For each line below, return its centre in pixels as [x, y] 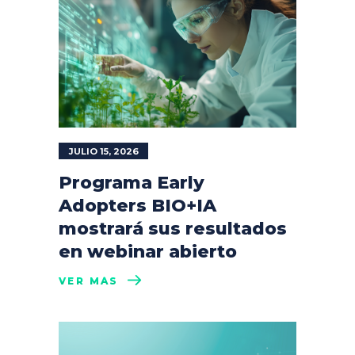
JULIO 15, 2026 [104, 152]
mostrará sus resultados [173, 229]
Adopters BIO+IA [137, 206]
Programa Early [132, 183]
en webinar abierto [148, 252]
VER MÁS [89, 281]
